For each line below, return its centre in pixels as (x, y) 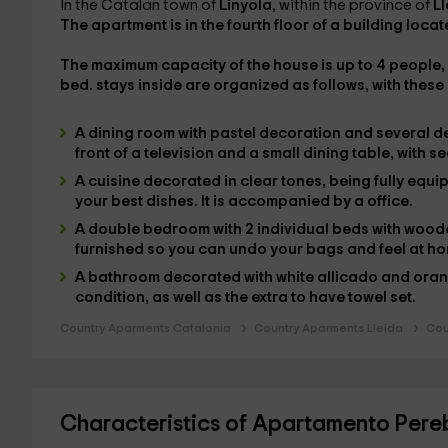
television (180, 153)
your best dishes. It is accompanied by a (220, 201)
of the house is (282, 65)
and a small (259, 153)
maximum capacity (159, 65)
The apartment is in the (143, 25)
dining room (132, 133)
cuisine (115, 181)
